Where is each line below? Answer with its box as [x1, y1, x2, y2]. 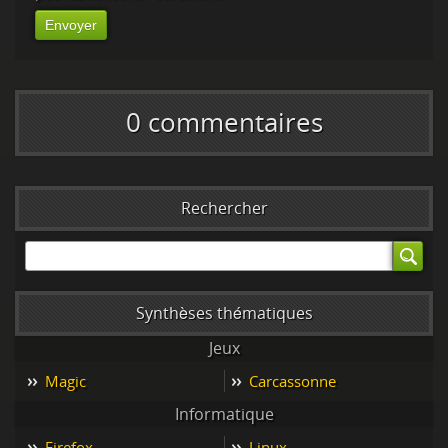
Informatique [174, 403, 274, 425]
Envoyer [45, 17, 97, 33]
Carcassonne [249, 371, 336, 391]
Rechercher [180, 197, 268, 219]
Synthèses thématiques [135, 302, 313, 324]
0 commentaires [125, 105, 323, 140]
